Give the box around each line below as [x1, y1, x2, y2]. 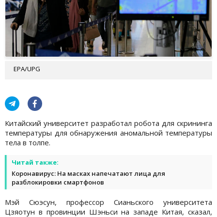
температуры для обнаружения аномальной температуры [5, 127, 212, 138]
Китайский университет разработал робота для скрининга [5, 118, 212, 128]
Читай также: [12, 157, 59, 167]
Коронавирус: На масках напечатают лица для [12, 169, 165, 178]
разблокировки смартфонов [12, 177, 104, 186]
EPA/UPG [14, 64, 40, 73]
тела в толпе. [5, 137, 50, 147]
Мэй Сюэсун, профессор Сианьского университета [5, 197, 212, 207]
